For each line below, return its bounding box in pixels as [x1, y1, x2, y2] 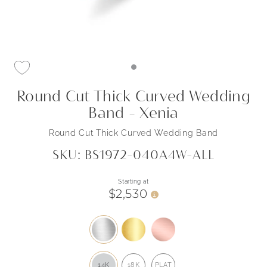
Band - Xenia [88, 104, 179, 121]
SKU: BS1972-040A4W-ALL [52, 147, 215, 162]
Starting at [118, 178, 149, 185]
